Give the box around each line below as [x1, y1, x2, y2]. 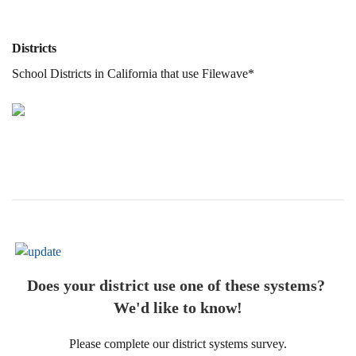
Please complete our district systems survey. [69, 336, 287, 350]
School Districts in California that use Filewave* [12, 66, 254, 80]
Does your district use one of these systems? [27, 276, 329, 294]
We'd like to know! [114, 298, 242, 316]
